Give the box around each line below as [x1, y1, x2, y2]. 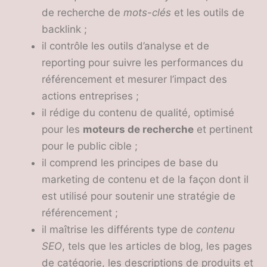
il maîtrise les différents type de [42, 223, 196, 235]
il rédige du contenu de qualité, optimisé [42, 107, 234, 119]
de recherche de [42, 7, 123, 18]
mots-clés [123, 7, 171, 18]
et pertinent [194, 123, 253, 135]
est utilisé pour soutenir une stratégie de [42, 190, 235, 202]
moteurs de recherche [83, 123, 194, 135]
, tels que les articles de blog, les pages [62, 240, 252, 252]
